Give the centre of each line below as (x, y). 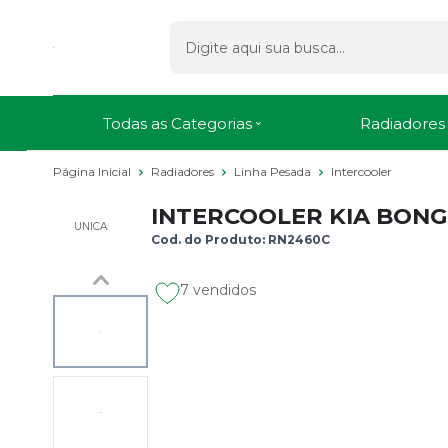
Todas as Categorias (177, 123)
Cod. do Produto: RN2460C (240, 239)
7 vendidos (218, 289)
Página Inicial (93, 171)
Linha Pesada (274, 171)
